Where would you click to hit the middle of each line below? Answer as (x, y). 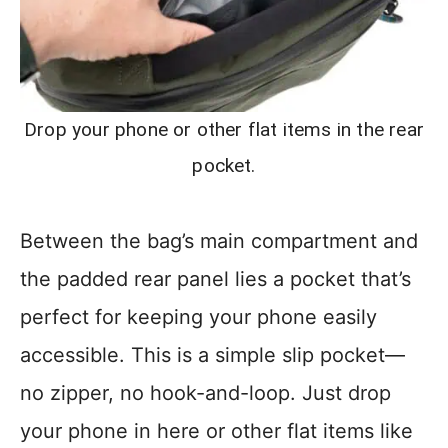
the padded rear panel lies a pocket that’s (215, 279)
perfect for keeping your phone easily (198, 317)
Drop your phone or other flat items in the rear (224, 130)
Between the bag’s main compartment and (219, 241)
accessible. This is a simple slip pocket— (212, 355)
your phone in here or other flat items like (216, 431)
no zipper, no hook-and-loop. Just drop (205, 393)
